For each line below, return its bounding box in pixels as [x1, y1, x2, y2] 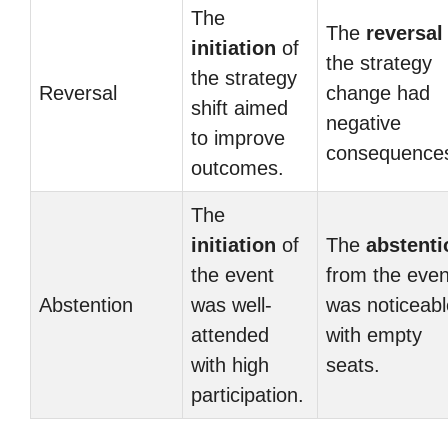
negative [326, 112, 401, 134]
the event [191, 264, 274, 286]
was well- [191, 294, 272, 316]
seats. [326, 354, 380, 376]
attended [191, 324, 269, 346]
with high [191, 354, 269, 376]
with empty [326, 324, 422, 346]
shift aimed [191, 97, 288, 119]
